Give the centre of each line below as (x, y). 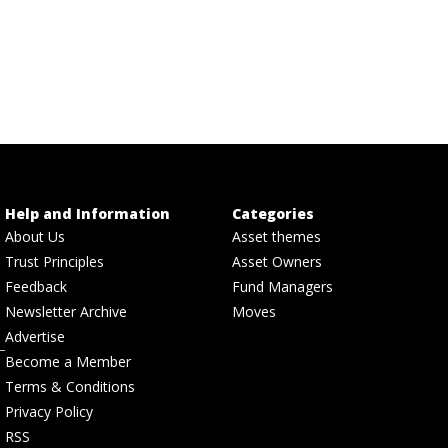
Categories (273, 213)
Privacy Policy (49, 411)
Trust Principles (55, 261)
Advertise (35, 336)
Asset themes (276, 236)
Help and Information (88, 213)
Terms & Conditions (70, 386)
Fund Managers (282, 286)
